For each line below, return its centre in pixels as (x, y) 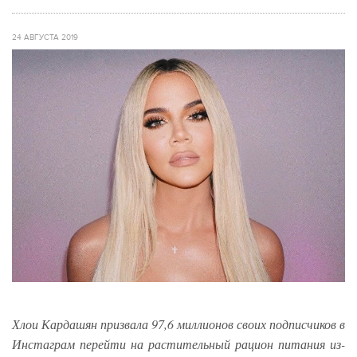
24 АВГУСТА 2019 (45, 37)
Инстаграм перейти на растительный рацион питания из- (178, 344)
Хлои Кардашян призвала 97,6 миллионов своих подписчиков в (178, 324)
